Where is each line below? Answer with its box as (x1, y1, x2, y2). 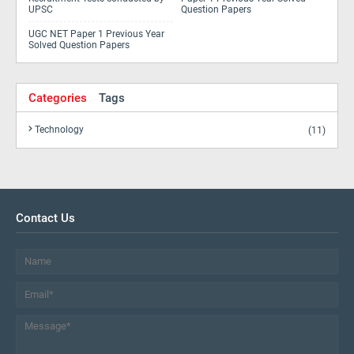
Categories (28, 91, 87, 105)
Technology (35, 124, 84, 135)
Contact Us (16, 211, 75, 225)
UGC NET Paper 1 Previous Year (28, 28, 164, 40)
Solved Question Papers (28, 40, 130, 51)
